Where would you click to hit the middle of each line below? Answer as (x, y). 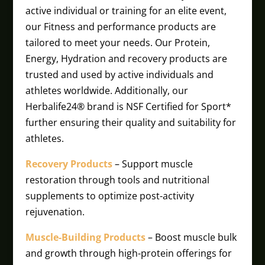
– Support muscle (152, 164)
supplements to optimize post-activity (109, 196)
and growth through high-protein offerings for (128, 253)
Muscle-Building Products (85, 237)
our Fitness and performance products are (120, 27)
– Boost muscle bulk (191, 237)
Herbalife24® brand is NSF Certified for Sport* (128, 106)
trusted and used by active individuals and (119, 75)
